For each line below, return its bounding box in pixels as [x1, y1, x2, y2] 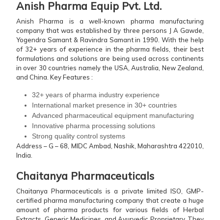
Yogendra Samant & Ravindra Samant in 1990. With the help [16, 36, 204, 44]
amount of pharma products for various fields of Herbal [16, 206, 204, 214]
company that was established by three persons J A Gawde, [16, 27, 204, 35]
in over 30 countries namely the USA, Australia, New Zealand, [16, 64, 204, 72]
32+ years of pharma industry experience [32, 91, 160, 99]
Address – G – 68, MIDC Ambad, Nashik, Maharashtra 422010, [16, 142, 204, 150]
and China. [16, 73, 49, 82]
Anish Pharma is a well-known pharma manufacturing [16, 17, 204, 26]
